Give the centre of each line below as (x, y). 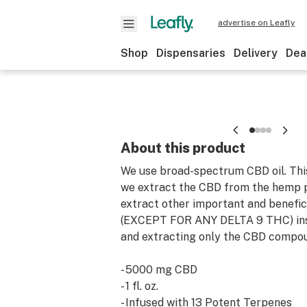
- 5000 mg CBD (159, 270)
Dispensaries (191, 53)
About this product (183, 148)
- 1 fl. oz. (139, 286)
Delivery (256, 53)
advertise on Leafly (256, 23)
